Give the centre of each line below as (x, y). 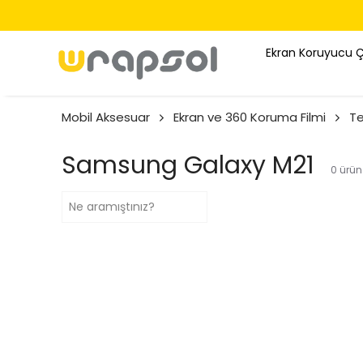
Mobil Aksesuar (106, 117)
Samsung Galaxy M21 (188, 165)
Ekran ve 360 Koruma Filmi (250, 117)
